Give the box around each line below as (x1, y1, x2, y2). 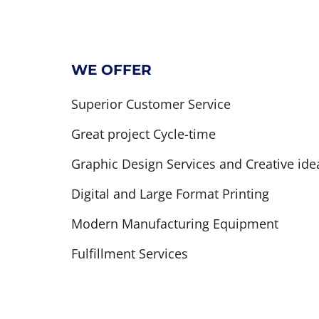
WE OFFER (70, 61, 152, 78)
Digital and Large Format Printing (70, 184, 269, 202)
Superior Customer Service (70, 95, 231, 113)
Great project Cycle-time (70, 125, 216, 142)
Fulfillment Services (70, 244, 188, 262)
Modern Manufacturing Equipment (70, 214, 278, 232)
